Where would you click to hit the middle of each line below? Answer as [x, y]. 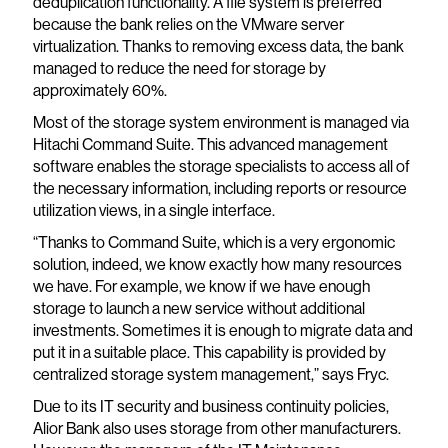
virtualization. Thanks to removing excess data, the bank [218, 46]
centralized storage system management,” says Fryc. [210, 374]
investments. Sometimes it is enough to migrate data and [222, 330]
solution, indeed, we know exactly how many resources [217, 264]
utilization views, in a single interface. [153, 210]
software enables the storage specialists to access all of [221, 166]
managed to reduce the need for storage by [179, 68]
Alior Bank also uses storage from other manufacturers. [216, 428]
